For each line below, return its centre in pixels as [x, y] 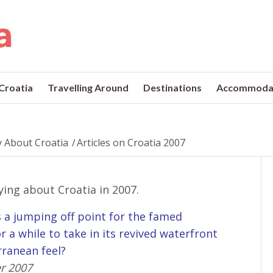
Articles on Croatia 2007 [131, 142]
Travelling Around [88, 87]
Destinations [173, 87]
